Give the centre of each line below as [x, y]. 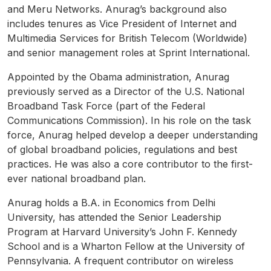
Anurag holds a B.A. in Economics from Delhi [111, 203]
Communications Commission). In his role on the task [129, 121]
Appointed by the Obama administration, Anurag [118, 77]
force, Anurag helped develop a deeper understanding [132, 135]
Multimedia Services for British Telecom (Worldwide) [127, 38]
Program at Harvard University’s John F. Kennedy [122, 232]
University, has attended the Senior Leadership [114, 217]
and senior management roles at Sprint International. [129, 53]
